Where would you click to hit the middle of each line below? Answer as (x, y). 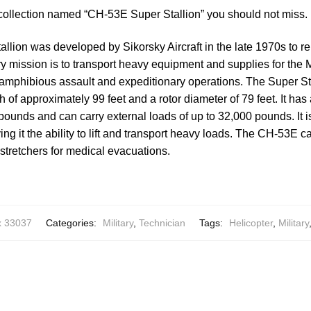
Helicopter (251, 222)
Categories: (73, 222)
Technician (162, 222)
